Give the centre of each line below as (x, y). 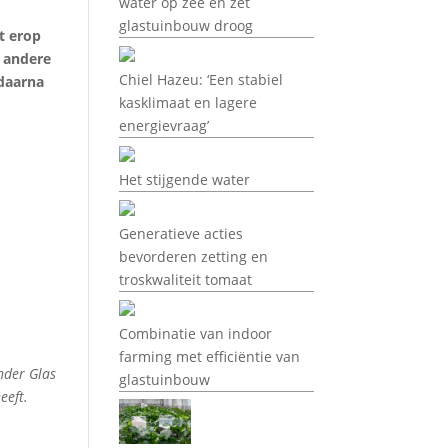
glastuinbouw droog (186, 25)
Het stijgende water (185, 179)
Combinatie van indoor (196, 333)
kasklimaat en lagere (188, 102)
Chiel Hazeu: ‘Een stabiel (201, 79)
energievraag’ (164, 125)
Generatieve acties (181, 233)
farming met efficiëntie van (210, 356)
